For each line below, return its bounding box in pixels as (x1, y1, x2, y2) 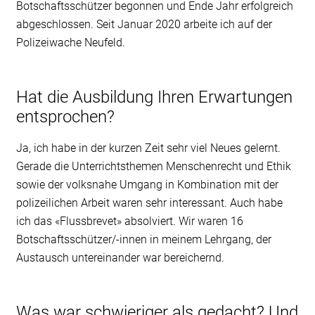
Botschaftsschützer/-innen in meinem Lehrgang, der (15, 232, 271, 246)
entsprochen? (15, 106, 115, 127)
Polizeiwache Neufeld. (15, 35, 125, 49)
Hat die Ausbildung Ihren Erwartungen (15, 86, 292, 107)
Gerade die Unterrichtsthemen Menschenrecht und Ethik (15, 159, 291, 173)
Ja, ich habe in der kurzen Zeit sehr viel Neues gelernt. (15, 141, 281, 155)
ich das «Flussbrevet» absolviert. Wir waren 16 (15, 214, 243, 228)
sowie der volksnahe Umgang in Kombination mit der (15, 177, 278, 191)
